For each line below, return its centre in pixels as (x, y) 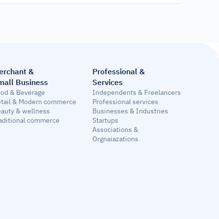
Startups (106, 120)
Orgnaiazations (116, 139)
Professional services (126, 102)
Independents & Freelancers (137, 93)
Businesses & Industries (131, 111)
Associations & (116, 130)
